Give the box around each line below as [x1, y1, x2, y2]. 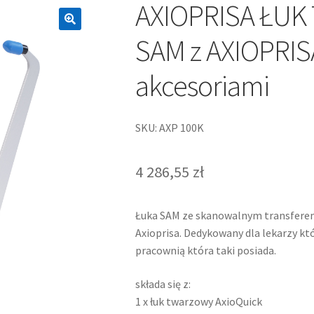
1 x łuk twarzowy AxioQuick [135, 294, 262, 308]
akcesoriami [135, 67, 269, 104]
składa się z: [135, 276, 191, 291]
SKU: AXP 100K [135, 120, 204, 135]
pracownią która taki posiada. [135, 243, 276, 258]
